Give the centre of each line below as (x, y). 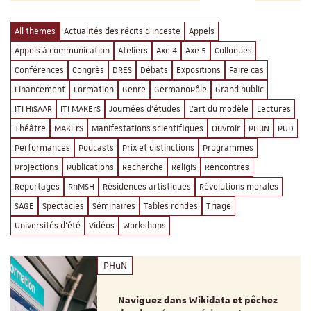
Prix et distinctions (158, 148)
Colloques (233, 50)
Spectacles (63, 206)
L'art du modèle (219, 109)
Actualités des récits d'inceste (122, 31)
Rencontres (227, 167)
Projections (36, 167)
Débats (154, 70)
